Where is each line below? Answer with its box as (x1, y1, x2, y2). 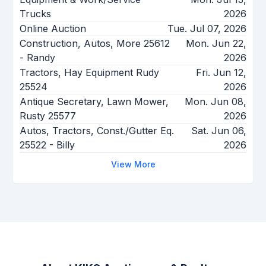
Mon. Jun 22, (186, 37, 246, 50)
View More (110, 159, 156, 170)
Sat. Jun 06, (191, 125, 246, 137)
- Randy (20, 52, 55, 64)
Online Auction (20, 23, 86, 35)
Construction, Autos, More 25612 (20, 37, 170, 50)
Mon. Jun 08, (185, 96, 246, 108)
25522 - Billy (20, 139, 75, 151)
